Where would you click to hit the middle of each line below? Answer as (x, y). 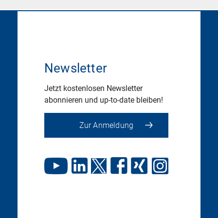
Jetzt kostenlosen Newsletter (93, 88)
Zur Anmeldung (106, 125)
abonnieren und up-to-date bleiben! (103, 100)
